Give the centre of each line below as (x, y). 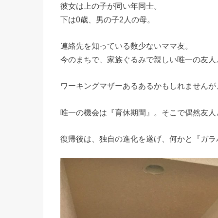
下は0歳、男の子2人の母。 (108, 19)
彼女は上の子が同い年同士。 (111, 6)
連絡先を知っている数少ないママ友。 (127, 45)
